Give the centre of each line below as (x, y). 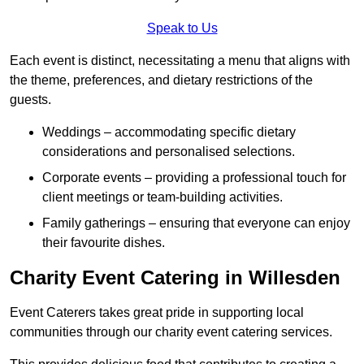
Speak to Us (182, 28)
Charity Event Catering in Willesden (175, 278)
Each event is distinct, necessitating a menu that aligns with (180, 61)
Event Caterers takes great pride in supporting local (157, 313)
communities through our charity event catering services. (171, 332)
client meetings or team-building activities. (162, 197)
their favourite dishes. (104, 243)
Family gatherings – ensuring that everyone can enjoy (196, 223)
